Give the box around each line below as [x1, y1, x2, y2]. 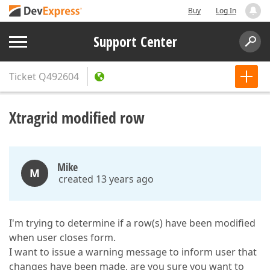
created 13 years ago [58, 172, 154, 186]
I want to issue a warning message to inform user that [9, 245, 257, 259]
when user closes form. [9, 231, 116, 244]
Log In [216, 5, 236, 16]
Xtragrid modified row [9, 107, 145, 128]
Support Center [93, 32, 177, 51]
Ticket [9, 70, 36, 83]
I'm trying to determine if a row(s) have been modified [9, 216, 256, 230]
